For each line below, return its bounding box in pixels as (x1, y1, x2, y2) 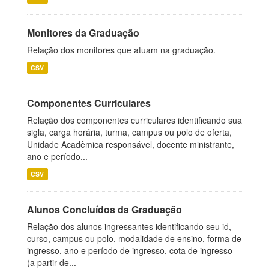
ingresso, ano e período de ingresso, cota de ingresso (27, 244, 232, 256)
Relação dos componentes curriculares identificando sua (27, 114, 242, 126)
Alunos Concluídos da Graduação (27, 202, 182, 216)
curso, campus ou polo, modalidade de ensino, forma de (27, 232, 241, 244)
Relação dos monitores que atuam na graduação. (27, 44, 216, 56)
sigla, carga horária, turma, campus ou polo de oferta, (27, 126, 232, 138)
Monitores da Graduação (27, 26, 139, 40)
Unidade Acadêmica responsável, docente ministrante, (27, 138, 234, 150)
